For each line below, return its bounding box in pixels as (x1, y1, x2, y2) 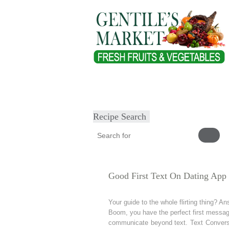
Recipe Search (93, 111, 146, 122)
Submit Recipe (100, 104, 144, 111)
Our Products (163, 82, 202, 90)
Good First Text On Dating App (108, 171, 226, 181)
